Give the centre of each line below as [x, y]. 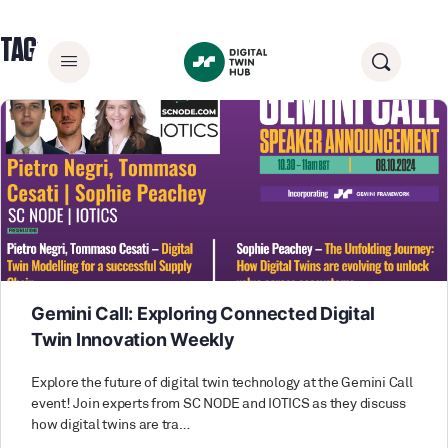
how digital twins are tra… [110, 425]
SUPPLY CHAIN [109, 51]
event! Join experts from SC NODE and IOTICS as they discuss [218, 404]
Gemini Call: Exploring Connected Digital [203, 313]
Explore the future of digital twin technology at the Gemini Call [222, 383]
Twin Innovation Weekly [133, 339]
